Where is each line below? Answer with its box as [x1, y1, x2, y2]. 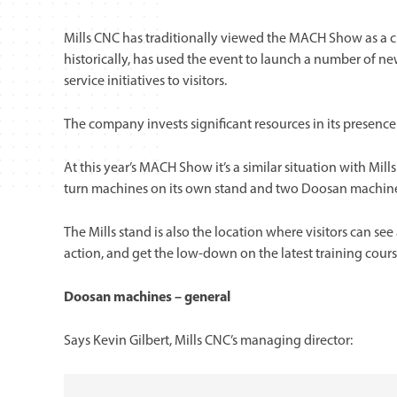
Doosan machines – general [64, 291, 230, 305]
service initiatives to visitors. [64, 74, 227, 89]
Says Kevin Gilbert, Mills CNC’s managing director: [64, 334, 353, 348]
